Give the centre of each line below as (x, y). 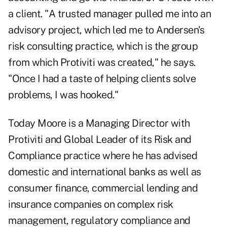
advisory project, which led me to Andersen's (106, 30)
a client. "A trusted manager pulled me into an (109, 14)
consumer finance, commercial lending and (103, 188)
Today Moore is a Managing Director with (99, 123)
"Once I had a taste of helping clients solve (102, 79)
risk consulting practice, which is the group (103, 46)
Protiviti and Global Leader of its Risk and (100, 140)
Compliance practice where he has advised (103, 156)
